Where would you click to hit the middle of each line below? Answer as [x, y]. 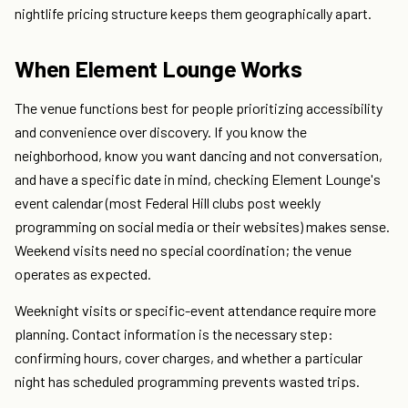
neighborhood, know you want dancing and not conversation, [199, 156]
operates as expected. [83, 274]
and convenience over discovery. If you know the [161, 132]
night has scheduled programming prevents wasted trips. [187, 382]
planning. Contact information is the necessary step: [174, 334]
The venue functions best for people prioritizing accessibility [199, 108]
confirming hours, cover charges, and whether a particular [189, 358]
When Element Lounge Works [158, 69]
